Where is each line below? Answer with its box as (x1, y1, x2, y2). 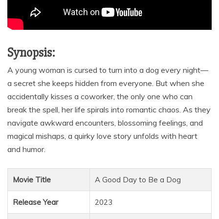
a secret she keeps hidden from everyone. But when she (7, 78, 204, 88)
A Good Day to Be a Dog (95, 175, 181, 185)
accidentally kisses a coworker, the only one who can (7, 91, 193, 102)
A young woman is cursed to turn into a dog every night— (7, 65, 208, 75)
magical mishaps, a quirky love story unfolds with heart (7, 131, 197, 141)
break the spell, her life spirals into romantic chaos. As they (7, 105, 211, 115)
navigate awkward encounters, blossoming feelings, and (7, 118, 203, 128)
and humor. (7, 144, 45, 154)
